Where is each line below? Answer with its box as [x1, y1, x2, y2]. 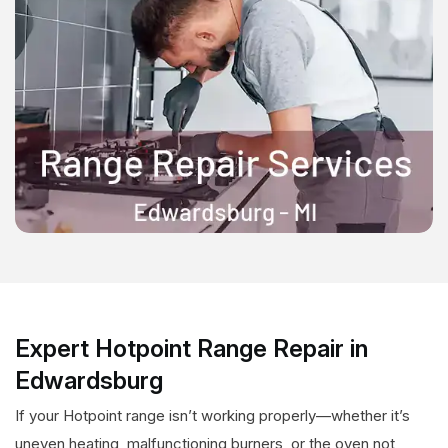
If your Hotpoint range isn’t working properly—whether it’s [15, 406, 410, 426]
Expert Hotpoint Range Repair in [15, 334, 368, 364]
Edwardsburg [15, 366, 163, 396]
